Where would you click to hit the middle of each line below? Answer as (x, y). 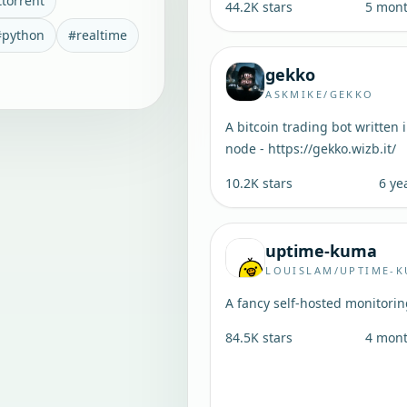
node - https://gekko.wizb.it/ (311, 149)
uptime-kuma (322, 251)
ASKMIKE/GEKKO (320, 94)
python (23, 35)
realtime (102, 35)
